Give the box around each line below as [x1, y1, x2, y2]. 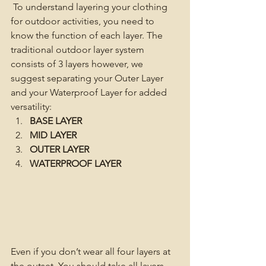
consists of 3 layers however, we [11, 58, 145, 69]
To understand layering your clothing [13, 1, 170, 12]
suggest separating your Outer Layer [11, 72, 166, 84]
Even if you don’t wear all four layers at [11, 246, 173, 258]
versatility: [11, 101, 52, 112]
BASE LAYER [30, 115, 82, 126]
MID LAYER [30, 129, 77, 141]
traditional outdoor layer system [11, 44, 147, 55]
